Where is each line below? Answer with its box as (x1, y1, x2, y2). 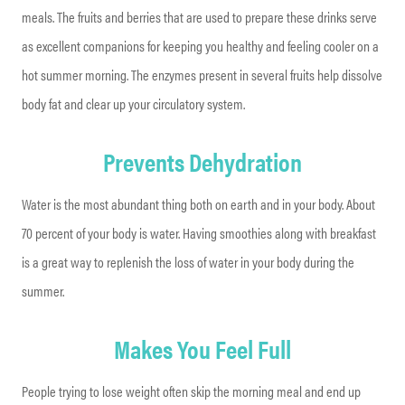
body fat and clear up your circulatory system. (22, 92, 245, 114)
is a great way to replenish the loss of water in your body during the (22, 250, 354, 272)
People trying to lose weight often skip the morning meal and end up (22, 380, 361, 401)
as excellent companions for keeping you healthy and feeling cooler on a (22, 34, 379, 56)
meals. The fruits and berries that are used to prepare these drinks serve (22, 5, 377, 27)
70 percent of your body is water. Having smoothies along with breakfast (22, 221, 376, 243)
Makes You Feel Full (114, 329, 291, 366)
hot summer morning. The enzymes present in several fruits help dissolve (22, 63, 382, 85)
